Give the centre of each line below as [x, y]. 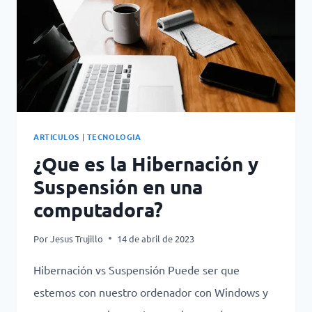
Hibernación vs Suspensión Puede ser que [136, 269]
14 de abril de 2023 [156, 238]
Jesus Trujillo [77, 238]
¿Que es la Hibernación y [146, 163]
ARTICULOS [57, 136]
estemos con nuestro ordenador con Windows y [151, 291]
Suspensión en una [118, 186]
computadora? [98, 209]
